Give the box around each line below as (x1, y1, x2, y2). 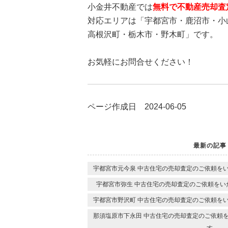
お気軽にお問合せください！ (88, 58, 193, 67)
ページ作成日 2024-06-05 (88, 102, 186, 111)
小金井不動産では (88, 3, 153, 12)
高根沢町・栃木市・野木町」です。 (88, 30, 218, 39)
